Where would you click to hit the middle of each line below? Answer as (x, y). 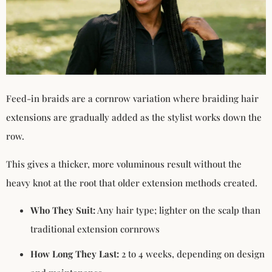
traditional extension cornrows (95, 229)
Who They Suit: (63, 210)
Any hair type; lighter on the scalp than (178, 210)
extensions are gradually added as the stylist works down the (134, 117)
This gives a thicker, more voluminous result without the (124, 164)
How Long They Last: (75, 254)
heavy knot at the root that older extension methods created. (132, 182)
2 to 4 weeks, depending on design (192, 254)
